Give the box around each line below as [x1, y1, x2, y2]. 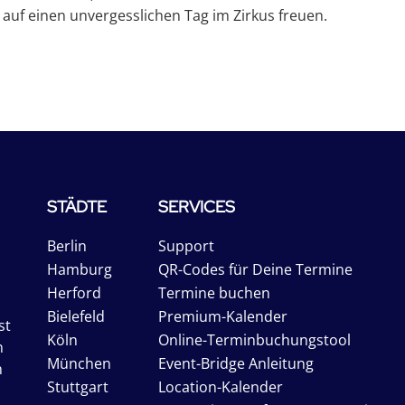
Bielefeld [47, 306, 105, 326]
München [47, 353, 111, 373]
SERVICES [158, 196, 235, 217]
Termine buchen [158, 283, 270, 303]
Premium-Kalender [158, 306, 287, 326]
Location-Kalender [158, 377, 283, 397]
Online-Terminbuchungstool [158, 330, 351, 350]
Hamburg [47, 259, 112, 279]
